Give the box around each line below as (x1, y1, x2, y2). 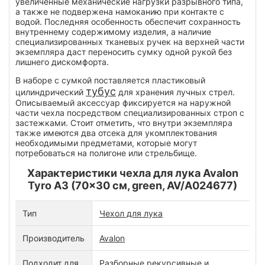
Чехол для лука (99, 208, 163, 218)
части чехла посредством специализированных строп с (15, 108, 244, 118)
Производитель (22, 232, 85, 243)
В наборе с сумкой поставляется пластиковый (15, 75, 205, 86)
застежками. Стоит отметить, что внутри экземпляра (15, 118, 232, 128)
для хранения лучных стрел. (116, 87, 235, 98)
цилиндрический (15, 87, 86, 98)
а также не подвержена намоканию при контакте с (15, 7, 224, 17)
